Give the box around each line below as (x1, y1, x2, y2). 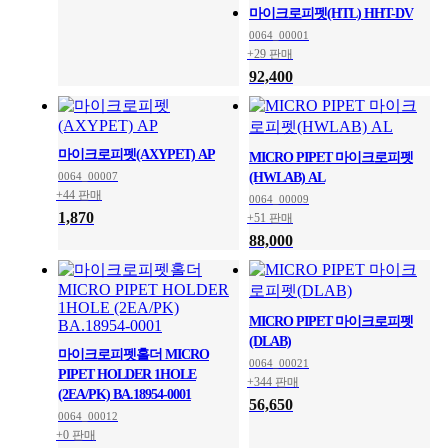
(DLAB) (249, 334, 291, 350)
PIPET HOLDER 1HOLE (58, 367, 196, 383)
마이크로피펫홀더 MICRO (58, 347, 209, 363)
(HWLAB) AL (249, 170, 325, 186)
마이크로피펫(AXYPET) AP (58, 147, 215, 163)
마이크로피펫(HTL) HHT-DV (249, 6, 413, 22)
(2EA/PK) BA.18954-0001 (58, 387, 191, 403)
